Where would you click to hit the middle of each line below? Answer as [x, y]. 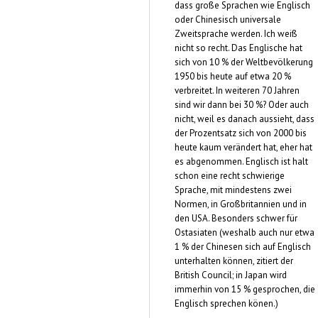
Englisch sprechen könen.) [226, 303]
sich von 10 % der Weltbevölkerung [244, 62]
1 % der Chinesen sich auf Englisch [243, 246]
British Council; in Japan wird [231, 275]
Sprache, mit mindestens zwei [233, 190]
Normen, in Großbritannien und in [241, 204]
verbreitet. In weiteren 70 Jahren [237, 90]
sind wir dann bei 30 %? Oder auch [242, 104]
